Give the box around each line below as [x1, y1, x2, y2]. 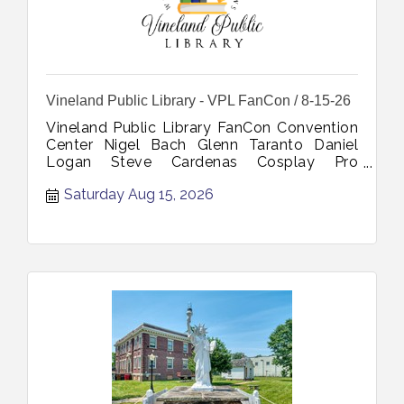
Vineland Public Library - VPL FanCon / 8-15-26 [46, 92, 351, 108]
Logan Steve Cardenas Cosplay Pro [46, 152, 358, 170]
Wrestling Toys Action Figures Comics [46, 170, 358, 188]
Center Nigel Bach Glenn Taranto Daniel [46, 135, 358, 153]
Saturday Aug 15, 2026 [64, 185, 214, 203]
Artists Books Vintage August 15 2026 [46, 187, 312, 205]
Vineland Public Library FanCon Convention [46, 118, 358, 136]
